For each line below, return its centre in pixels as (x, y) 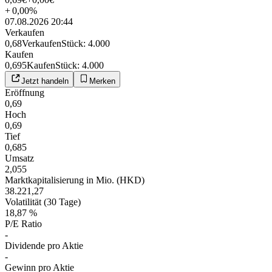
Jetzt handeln (45, 81)
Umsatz (19, 158)
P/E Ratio (23, 223)
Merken (102, 81)
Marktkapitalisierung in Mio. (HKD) (75, 180)
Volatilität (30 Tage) (43, 202)
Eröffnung (25, 92)
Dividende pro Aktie (44, 245)
